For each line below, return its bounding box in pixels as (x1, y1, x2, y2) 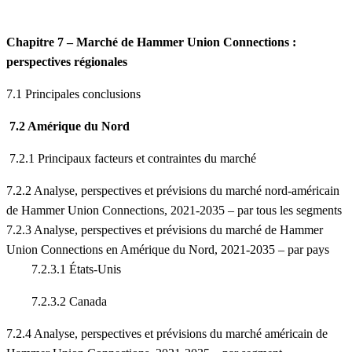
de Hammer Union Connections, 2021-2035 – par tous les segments (6, 203, 342, 218)
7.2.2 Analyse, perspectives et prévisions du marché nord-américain (6, 184, 339, 198)
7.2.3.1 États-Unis (6, 262, 121, 277)
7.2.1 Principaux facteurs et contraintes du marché (6, 152, 256, 166)
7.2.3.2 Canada (6, 295, 107, 309)
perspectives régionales (6, 55, 127, 69)
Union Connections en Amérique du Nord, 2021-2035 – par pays (6, 243, 329, 257)
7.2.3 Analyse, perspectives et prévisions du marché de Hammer (6, 223, 323, 237)
